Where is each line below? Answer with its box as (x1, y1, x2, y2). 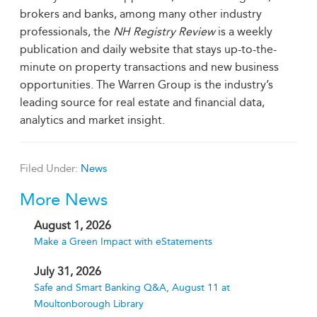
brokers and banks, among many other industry (20, 7, 262, 21)
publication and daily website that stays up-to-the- (20, 42, 277, 56)
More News (20, 190, 108, 209)
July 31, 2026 (34, 265, 101, 278)
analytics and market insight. (20, 113, 165, 127)
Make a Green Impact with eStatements (34, 236, 212, 248)
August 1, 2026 (34, 219, 111, 232)
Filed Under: (20, 162, 81, 175)
